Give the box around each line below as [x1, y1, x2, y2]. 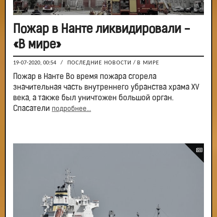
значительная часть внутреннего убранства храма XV [13, 84, 199, 92]
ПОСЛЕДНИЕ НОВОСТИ [67, 60, 132, 66]
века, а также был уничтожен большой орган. [13, 94, 173, 103]
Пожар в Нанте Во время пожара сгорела [13, 73, 156, 81]
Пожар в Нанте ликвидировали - [13, 24, 190, 36]
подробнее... [52, 106, 91, 113]
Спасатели [13, 105, 52, 113]
